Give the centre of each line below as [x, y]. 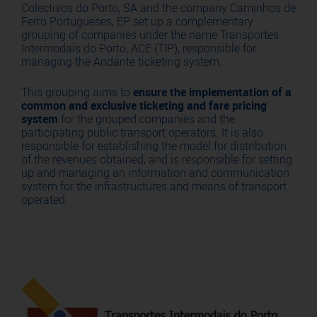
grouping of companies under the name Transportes [150, 35]
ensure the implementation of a [212, 92]
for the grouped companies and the [146, 119]
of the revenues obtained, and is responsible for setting [157, 160]
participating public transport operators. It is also [142, 133]
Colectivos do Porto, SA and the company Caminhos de [158, 8]
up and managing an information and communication [155, 173]
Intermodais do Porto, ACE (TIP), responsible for [139, 48]
